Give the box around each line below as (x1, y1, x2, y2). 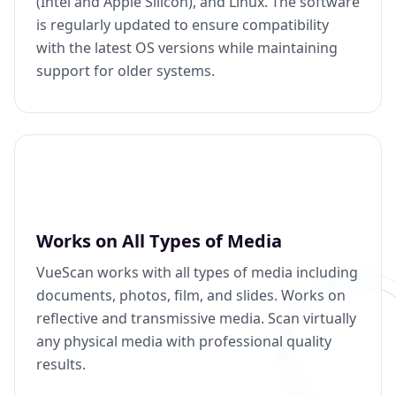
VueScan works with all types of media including (36, 263, 358, 283)
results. (36, 354, 86, 375)
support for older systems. (36, 61, 215, 81)
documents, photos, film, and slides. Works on (36, 286, 346, 306)
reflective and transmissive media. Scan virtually (36, 308, 356, 329)
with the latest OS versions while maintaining (36, 38, 338, 58)
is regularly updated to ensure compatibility (36, 15, 329, 35)
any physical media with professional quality (36, 331, 331, 352)
